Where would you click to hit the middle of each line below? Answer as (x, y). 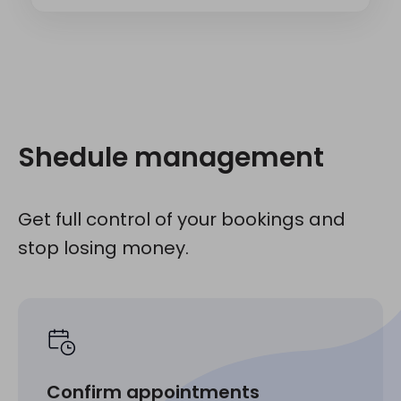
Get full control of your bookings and (182, 219)
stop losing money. (103, 247)
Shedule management (171, 157)
